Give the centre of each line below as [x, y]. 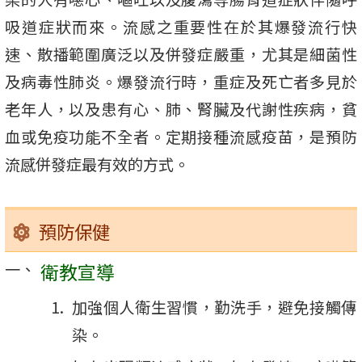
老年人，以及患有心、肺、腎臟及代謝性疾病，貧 [181, 109]
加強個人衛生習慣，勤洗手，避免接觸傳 [214, 307]
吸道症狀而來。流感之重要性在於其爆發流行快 [181, 27]
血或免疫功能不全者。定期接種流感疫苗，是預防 [181, 137]
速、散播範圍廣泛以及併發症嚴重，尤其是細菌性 [181, 55]
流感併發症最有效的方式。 [97, 164]
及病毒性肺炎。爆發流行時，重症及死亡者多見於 [181, 82]
